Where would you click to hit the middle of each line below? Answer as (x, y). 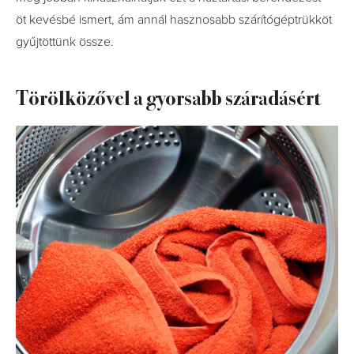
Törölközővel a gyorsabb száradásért (168, 97)
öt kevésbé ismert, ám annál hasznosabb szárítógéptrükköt (174, 20)
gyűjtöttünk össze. (65, 42)
